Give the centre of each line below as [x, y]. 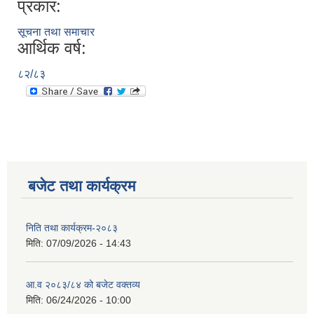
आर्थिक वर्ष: [52, 48]
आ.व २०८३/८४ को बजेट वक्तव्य [83, 285]
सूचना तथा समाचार [56, 32]
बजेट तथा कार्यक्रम [82, 186]
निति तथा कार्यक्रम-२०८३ [72, 228]
